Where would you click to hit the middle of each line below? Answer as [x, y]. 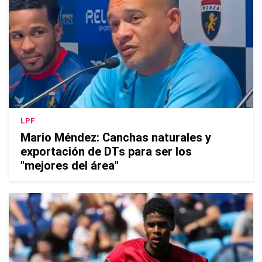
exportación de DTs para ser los [106, 151]
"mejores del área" [70, 165]
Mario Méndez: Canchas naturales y [116, 137]
